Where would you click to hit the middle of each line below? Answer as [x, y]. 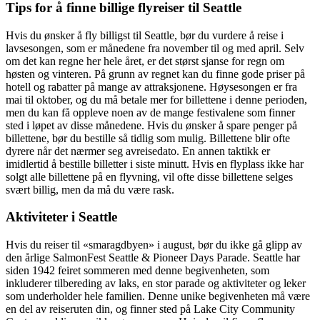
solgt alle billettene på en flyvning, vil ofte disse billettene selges [149, 176]
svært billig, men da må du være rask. [90, 189]
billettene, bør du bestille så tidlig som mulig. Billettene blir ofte [148, 138]
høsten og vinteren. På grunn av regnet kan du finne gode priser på [155, 74]
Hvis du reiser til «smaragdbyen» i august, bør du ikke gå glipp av [154, 245]
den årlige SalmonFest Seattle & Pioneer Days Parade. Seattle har [153, 258]
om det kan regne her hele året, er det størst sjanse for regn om [145, 61]
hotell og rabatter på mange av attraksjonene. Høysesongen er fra [151, 86]
